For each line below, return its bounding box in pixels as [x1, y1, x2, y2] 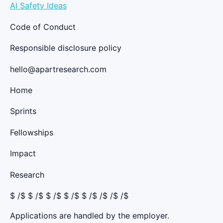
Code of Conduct [10, 21, 76, 32]
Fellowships [10, 127, 53, 137]
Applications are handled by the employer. [10, 210, 169, 221]
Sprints [10, 106, 36, 116]
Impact [10, 148, 36, 159]
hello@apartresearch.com [10, 64, 107, 74]
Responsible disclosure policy [10, 43, 121, 53]
